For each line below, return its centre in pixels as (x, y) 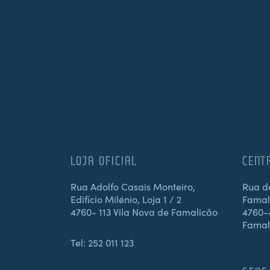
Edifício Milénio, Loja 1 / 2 (126, 199)
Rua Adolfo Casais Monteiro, (133, 186)
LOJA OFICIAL (104, 160)
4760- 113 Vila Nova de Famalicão (144, 211)
